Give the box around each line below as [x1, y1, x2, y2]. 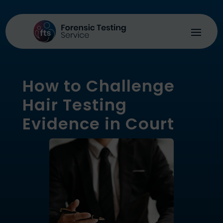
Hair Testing [22, 94, 127, 116]
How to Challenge [22, 75, 175, 97]
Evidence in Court [22, 112, 174, 135]
